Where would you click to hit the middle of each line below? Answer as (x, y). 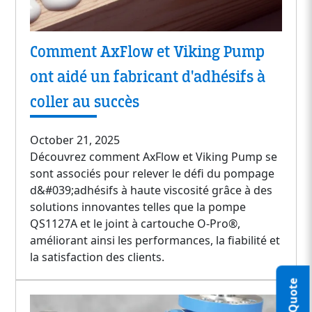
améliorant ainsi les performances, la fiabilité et (155, 240)
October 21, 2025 (75, 140)
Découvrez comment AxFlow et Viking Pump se (154, 156)
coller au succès (85, 102)
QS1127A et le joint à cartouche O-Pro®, (135, 223)
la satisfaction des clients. (97, 257)
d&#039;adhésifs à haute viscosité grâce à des (151, 190)
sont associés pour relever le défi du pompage (153, 173)
